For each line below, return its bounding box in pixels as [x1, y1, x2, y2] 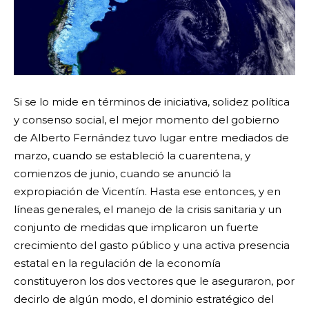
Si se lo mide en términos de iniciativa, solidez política [14, 94, 290, 108]
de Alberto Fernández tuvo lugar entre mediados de [14, 130, 289, 144]
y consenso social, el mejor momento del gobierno [14, 112, 279, 126]
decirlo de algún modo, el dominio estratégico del [14, 292, 274, 306]
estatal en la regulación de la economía [14, 256, 221, 270]
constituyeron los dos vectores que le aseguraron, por [14, 274, 295, 288]
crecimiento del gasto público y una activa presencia [14, 238, 290, 252]
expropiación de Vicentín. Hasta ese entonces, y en [14, 184, 281, 198]
